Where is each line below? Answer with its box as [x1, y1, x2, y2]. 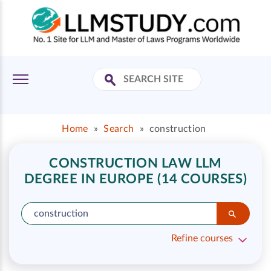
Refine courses [171, 233, 233, 243]
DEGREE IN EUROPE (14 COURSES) [24, 172, 247, 186]
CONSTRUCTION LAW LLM [49, 157, 222, 170]
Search [103, 124, 134, 134]
